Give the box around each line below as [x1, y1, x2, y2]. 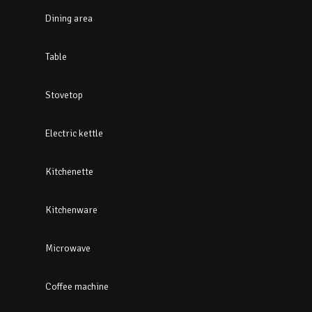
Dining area [45, 12, 93, 24]
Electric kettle [45, 127, 103, 139]
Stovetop [45, 88, 83, 101]
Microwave [45, 242, 91, 254]
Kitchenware [45, 203, 97, 216]
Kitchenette [45, 165, 93, 178]
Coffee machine [45, 280, 109, 292]
